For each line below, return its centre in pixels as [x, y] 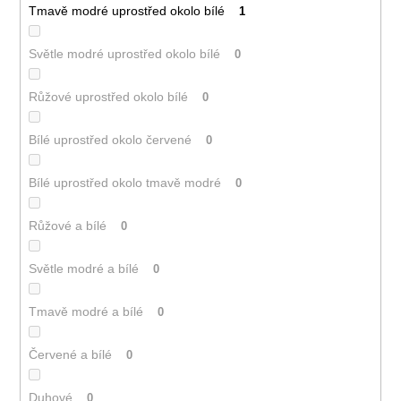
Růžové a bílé [67, 225]
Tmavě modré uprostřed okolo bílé [126, 10]
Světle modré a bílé [83, 268]
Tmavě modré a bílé [85, 311]
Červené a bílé [70, 354]
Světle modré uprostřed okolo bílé [124, 53]
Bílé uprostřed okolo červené [110, 139]
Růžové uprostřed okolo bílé [108, 96]
